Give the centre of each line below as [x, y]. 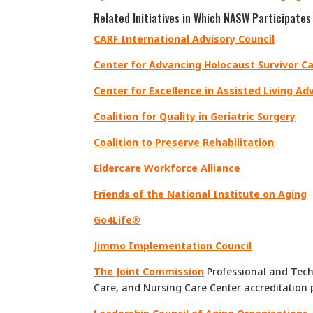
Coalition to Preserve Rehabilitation [184, 142]
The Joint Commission [149, 271]
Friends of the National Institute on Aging [201, 194]
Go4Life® [117, 219]
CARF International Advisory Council [184, 38]
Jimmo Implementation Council [173, 245]
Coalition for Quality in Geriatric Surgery [195, 116]
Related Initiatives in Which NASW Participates [203, 18]
